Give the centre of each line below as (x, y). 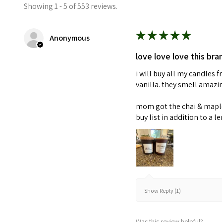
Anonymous (70, 38)
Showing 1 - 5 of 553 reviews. (71, 6)
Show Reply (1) (163, 191)
